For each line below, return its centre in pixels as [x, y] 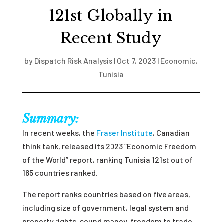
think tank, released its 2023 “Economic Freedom [109, 146]
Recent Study [111, 38]
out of [181, 159]
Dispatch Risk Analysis [73, 61]
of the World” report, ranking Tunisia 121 [92, 159]
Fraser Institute [123, 133]
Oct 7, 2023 [136, 61]
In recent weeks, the [58, 133]
